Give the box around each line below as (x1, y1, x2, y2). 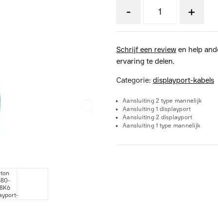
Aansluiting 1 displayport (123, 106, 191, 112)
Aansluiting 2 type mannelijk (123, 97, 202, 104)
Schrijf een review (116, 45, 176, 54)
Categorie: (116, 76, 153, 85)
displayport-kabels (153, 76, 214, 85)
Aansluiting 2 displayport (123, 114, 193, 121)
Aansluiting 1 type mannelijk (123, 122, 200, 129)
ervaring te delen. (116, 57, 174, 66)
